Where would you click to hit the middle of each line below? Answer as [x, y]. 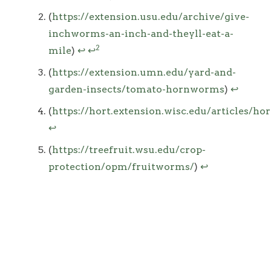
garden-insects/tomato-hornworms [136, 89]
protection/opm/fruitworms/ [121, 166]
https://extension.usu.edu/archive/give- [151, 16]
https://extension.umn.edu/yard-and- [144, 72]
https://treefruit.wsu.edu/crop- [129, 149]
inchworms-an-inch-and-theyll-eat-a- [141, 33]
